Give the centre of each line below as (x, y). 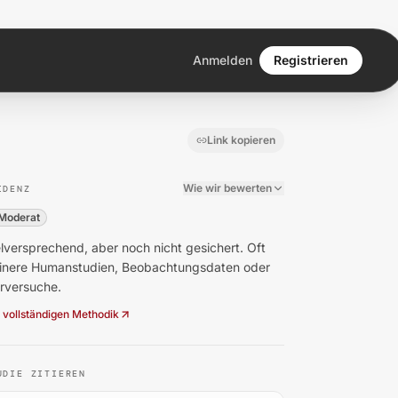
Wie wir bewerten (227, 188)
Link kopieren (241, 140)
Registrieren (311, 60)
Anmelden (223, 60)
